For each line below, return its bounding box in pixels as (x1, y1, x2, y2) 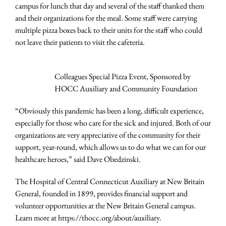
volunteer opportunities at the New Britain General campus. (15, 200, 196, 211)
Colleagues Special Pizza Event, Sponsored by (54, 71, 191, 82)
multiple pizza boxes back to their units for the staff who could (15, 25, 202, 36)
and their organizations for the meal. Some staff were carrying (15, 13, 197, 24)
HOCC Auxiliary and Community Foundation (54, 83, 197, 94)
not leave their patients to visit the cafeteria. (15, 37, 145, 48)
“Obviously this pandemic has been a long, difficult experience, (15, 105, 204, 117)
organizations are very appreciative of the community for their (15, 130, 200, 141)
